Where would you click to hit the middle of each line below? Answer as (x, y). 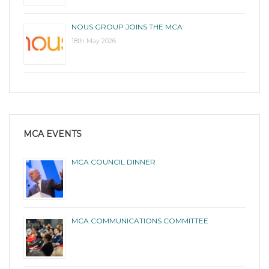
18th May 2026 (94, 41)
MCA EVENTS (53, 134)
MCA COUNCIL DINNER (113, 162)
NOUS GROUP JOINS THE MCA (127, 26)
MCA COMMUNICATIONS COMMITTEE (140, 220)
